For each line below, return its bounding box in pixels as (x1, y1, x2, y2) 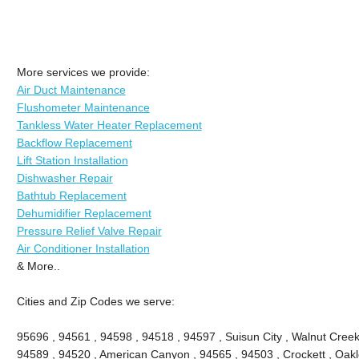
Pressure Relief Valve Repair (16, 224, 162, 237)
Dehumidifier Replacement (16, 206, 151, 220)
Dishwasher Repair (16, 171, 113, 184)
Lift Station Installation (16, 153, 128, 167)
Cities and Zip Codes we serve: (16, 294, 175, 308)
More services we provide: (16, 65, 150, 79)
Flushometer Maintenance (16, 100, 150, 114)
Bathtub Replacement (16, 188, 127, 202)
